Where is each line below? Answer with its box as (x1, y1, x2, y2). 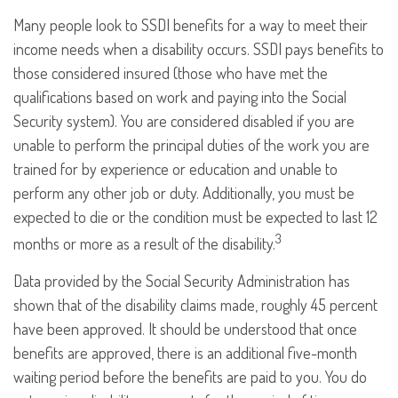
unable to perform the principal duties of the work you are (13, 135, 370, 155)
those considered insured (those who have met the (13, 63, 328, 84)
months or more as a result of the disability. (13, 234, 275, 254)
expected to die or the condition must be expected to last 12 (13, 207, 378, 227)
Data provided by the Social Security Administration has (13, 271, 350, 291)
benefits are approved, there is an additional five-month (13, 343, 357, 363)
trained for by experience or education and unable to (13, 159, 338, 179)
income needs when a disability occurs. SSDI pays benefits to (13, 39, 384, 60)
